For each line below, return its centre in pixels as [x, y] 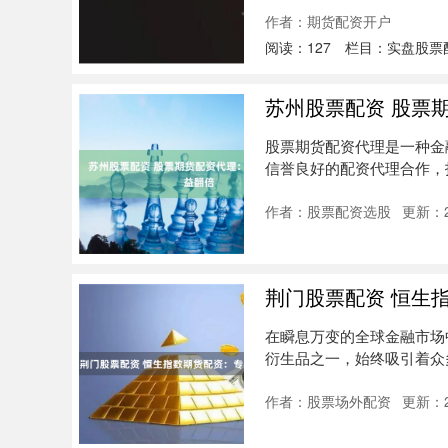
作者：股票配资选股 [328, 211]
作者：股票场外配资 [328, 401]
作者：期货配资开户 [328, 21]
